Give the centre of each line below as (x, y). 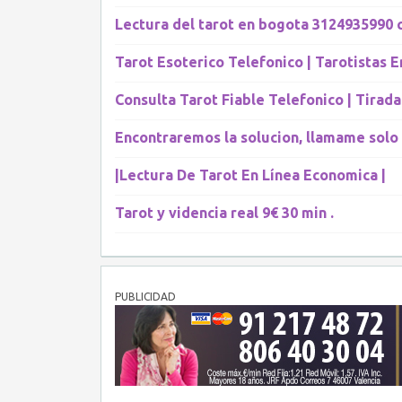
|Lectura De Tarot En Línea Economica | (250, 175)
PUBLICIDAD (145, 297)
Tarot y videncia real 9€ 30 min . (224, 213)
